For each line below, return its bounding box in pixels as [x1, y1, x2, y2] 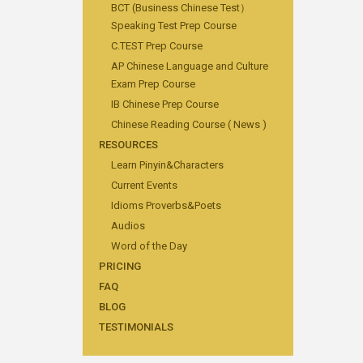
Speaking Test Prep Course [111, 19, 237, 32]
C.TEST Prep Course [111, 40, 203, 52]
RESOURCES [99, 139, 158, 151]
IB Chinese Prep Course [111, 98, 219, 110]
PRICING [99, 260, 141, 272]
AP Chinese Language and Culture [111, 60, 268, 72]
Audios [111, 220, 145, 232]
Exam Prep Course [111, 78, 195, 90]
